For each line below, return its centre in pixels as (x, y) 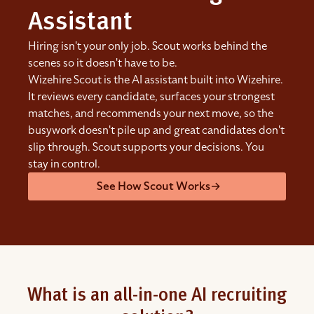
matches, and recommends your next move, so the (151, 114)
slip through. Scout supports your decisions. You (146, 148)
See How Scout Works (153, 187)
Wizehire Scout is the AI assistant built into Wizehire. (156, 80)
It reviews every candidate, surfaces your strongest (151, 97)
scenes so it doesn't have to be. (103, 63)
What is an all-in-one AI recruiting (157, 296)
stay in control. (64, 164)
